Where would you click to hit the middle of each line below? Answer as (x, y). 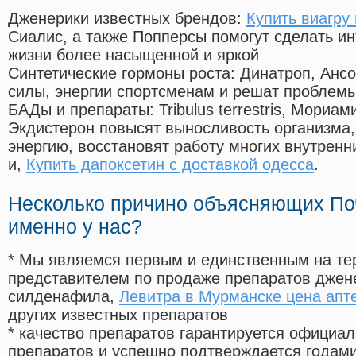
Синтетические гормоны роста (119, 74)
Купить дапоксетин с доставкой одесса (170, 165)
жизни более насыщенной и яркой (133, 55)
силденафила (59, 297)
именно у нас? (75, 227)
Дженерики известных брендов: (127, 19)
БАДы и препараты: (83, 110)
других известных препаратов (118, 315)
